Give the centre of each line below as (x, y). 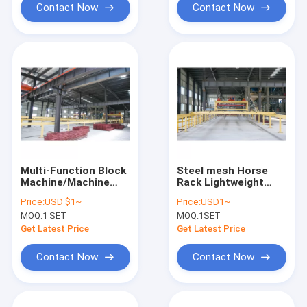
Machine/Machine (65, 182)
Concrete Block (60, 194)
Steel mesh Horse (223, 170)
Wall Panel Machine (226, 194)
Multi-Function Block (73, 170)
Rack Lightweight (221, 182)
